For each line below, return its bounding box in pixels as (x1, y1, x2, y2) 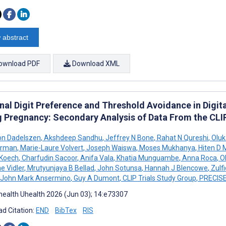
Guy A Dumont (72, 174, 120, 182)
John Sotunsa (96, 163, 142, 172)
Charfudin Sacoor (20, 153, 77, 162)
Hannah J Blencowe (143, 163, 208, 172)
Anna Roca (181, 153, 217, 162)
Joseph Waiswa (85, 143, 136, 152)
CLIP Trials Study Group (121, 174, 196, 182)
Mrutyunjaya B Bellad (26, 163, 94, 172)
